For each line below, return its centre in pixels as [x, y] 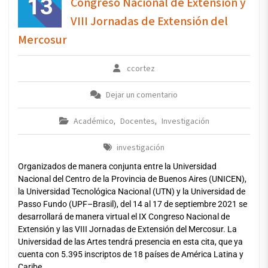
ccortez [141, 69]
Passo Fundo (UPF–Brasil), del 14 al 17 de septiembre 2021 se [133, 204]
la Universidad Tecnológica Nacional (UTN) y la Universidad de [132, 192]
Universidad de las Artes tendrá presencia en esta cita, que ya [130, 242]
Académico [93, 122]
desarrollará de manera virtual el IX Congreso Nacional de [124, 217]
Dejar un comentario [142, 95]
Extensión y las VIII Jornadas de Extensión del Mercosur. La [127, 229]
